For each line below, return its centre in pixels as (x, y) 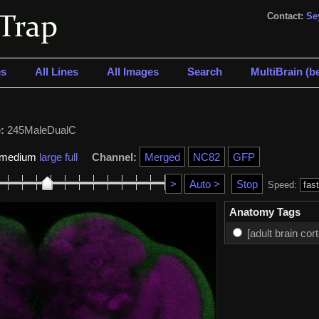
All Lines (56, 72)
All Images (132, 72)
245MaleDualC (40, 130)
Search (204, 72)
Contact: (286, 16)
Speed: (282, 184)
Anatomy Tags (265, 212)
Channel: (114, 157)
